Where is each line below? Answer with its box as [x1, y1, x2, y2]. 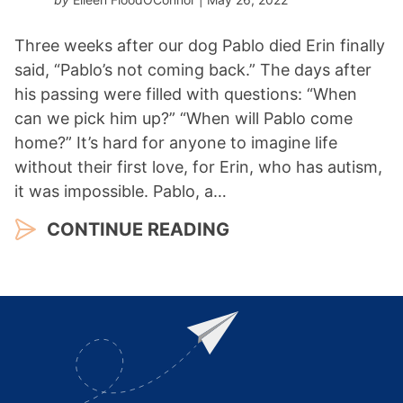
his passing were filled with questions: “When [14, 84, 357, 103]
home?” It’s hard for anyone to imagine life [14, 132, 337, 152]
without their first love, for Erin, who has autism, [14, 157, 382, 176]
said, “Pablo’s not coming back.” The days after [14, 59, 372, 79]
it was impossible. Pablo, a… [14, 181, 227, 201]
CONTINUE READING [47, 218, 229, 240]
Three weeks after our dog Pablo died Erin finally [14, 35, 385, 55]
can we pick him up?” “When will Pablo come [14, 108, 353, 128]
